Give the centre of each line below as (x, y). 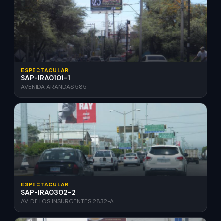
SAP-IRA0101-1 (45, 78)
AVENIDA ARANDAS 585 (54, 87)
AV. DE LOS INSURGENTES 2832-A (67, 201)
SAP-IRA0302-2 (48, 192)
